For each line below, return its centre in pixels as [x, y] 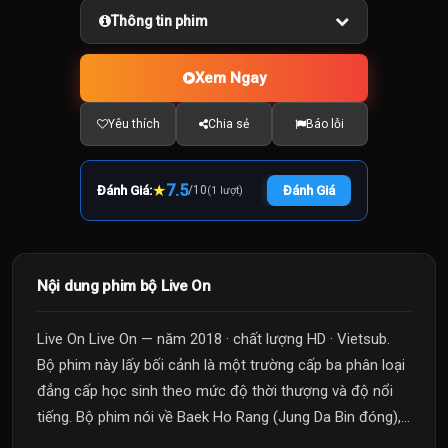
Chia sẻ [228, 124]
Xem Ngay [230, 78]
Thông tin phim [160, 21]
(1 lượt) [225, 190]
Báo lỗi [325, 124]
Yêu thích [133, 124]
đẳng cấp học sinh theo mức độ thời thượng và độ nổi [215, 391]
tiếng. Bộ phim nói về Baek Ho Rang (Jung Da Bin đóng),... [223, 417]
